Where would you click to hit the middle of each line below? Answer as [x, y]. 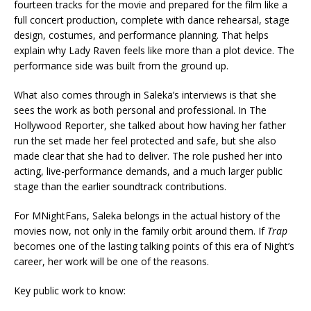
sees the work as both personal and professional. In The [140, 110]
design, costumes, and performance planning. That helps [141, 35]
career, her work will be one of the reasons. [111, 261]
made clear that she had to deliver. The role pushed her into [148, 156]
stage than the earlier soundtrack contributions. [120, 186]
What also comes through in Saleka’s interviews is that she [145, 95]
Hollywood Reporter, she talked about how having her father [150, 125]
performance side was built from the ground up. [121, 66]
